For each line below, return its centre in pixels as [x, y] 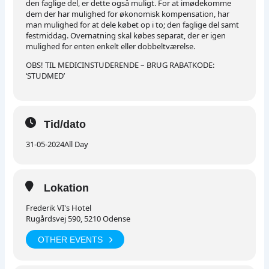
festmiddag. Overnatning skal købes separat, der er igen [126, 36]
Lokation [67, 188]
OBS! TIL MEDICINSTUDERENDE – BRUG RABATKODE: [120, 65]
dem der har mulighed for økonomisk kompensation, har [128, 14]
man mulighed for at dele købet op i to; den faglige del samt [133, 25]
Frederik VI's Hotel [59, 208]
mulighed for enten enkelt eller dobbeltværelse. [111, 47]
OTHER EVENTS [71, 239]
